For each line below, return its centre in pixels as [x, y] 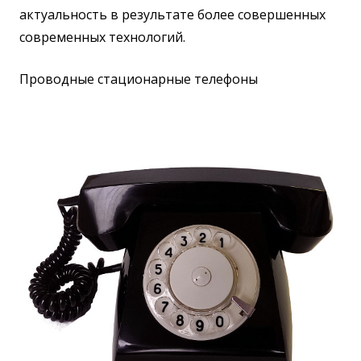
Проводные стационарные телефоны [139, 79]
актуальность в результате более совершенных [172, 14]
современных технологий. [102, 37]
